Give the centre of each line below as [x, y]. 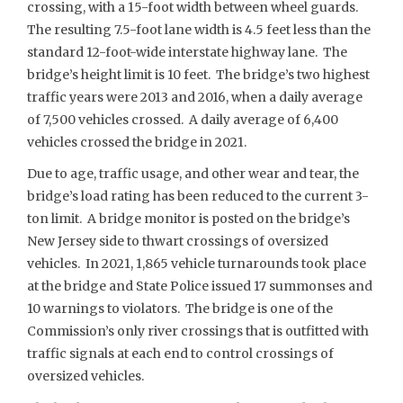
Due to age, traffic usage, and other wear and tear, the [193, 174]
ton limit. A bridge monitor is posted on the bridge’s [188, 219]
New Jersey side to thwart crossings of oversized [178, 241]
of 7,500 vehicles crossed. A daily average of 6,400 [183, 119]
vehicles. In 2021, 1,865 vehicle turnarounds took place [197, 264]
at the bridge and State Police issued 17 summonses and [200, 286]
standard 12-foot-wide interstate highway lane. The [187, 52]
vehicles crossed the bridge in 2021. [137, 142]
